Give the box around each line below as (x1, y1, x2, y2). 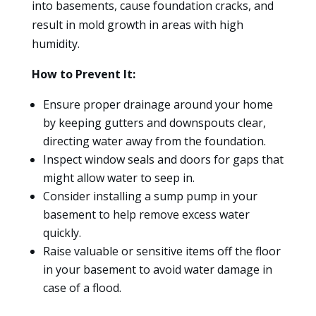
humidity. (31, 36, 80, 52)
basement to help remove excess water (42, 207, 250, 223)
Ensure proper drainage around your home (42, 97, 273, 113)
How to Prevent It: (31, 66, 135, 83)
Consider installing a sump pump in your (42, 188, 257, 205)
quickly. (42, 225, 81, 241)
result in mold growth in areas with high (31, 17, 243, 33)
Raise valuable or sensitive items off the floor (42, 243, 281, 260)
